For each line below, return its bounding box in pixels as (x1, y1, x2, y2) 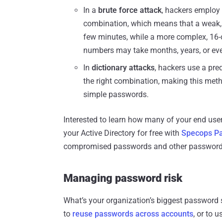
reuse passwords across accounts (72, 209, 193, 219)
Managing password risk (63, 172, 182, 185)
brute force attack (98, 5, 162, 15)
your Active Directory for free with (63, 128, 181, 138)
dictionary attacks (92, 63, 155, 73)
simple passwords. (83, 90, 149, 100)
